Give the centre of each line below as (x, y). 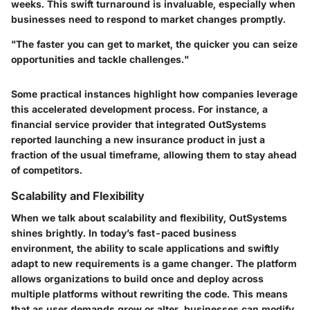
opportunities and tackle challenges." (100, 59)
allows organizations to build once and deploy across (137, 279)
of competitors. (47, 170)
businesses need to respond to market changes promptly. (148, 19)
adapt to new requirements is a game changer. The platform (154, 264)
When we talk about (60, 218)
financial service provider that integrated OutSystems (139, 124)
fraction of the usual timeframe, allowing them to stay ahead (154, 154)
